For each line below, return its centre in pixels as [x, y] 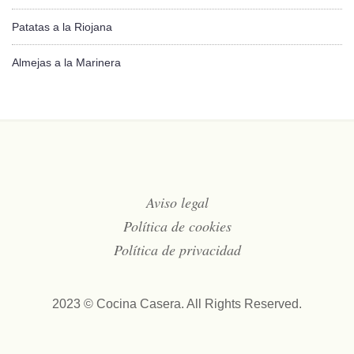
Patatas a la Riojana [62, 27]
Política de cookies [177, 226]
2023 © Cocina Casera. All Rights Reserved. [177, 304]
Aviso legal [177, 203]
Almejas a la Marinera [66, 63]
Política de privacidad [177, 250]
